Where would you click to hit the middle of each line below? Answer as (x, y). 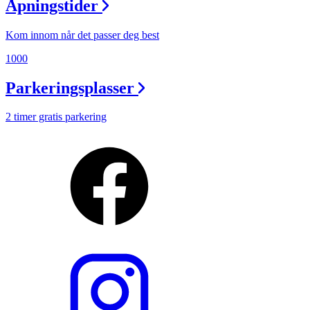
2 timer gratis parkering (56, 117)
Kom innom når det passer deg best (82, 35)
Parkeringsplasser (70, 88)
